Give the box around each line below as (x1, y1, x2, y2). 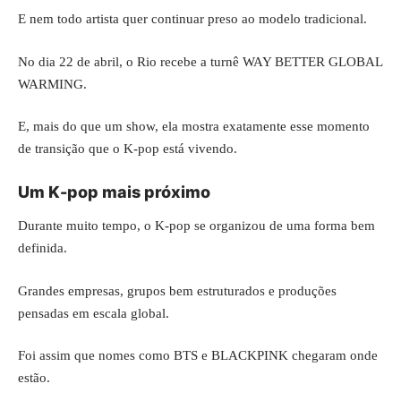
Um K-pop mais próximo (18, 182, 210, 201)
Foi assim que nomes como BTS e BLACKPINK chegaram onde (18, 348, 378, 363)
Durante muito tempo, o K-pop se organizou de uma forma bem (18, 218, 375, 233)
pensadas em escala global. (18, 305, 169, 320)
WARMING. (18, 76, 87, 91)
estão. (18, 371, 50, 385)
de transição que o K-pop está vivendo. (18, 141, 237, 156)
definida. (18, 241, 67, 255)
